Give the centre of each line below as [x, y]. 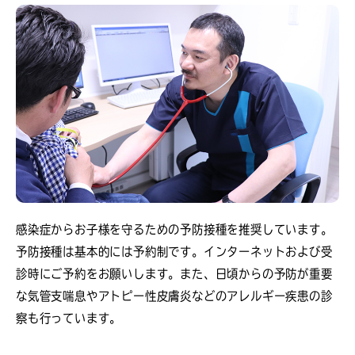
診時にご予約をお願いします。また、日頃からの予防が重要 [174, 274]
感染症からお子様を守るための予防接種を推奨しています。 [174, 229]
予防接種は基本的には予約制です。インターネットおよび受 [174, 252]
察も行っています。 [69, 318]
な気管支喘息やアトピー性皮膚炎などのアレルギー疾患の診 [174, 296]
